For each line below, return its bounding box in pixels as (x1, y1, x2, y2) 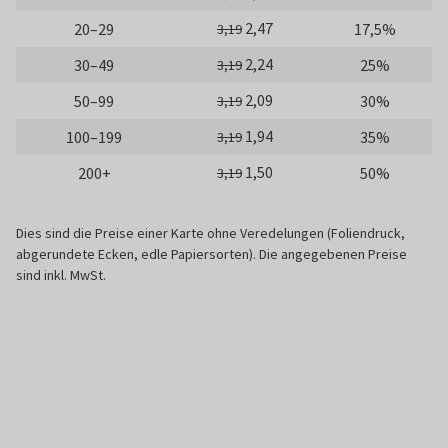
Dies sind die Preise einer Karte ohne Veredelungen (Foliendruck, (16, 224, 405, 243)
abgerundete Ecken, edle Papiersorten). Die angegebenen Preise (16, 245, 407, 264)
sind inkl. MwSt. (16, 266, 106, 285)
